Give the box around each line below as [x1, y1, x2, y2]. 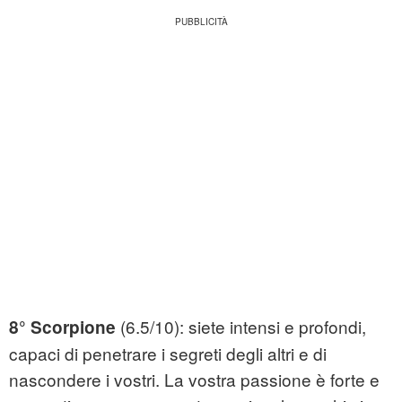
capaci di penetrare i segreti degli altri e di [9, 341, 327, 366]
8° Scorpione [9, 315, 116, 340]
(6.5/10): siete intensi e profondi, [116, 314, 366, 339]
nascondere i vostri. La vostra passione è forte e [9, 367, 380, 392]
